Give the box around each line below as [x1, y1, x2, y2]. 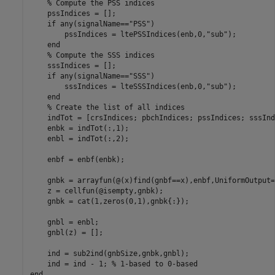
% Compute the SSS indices [47, 50, 155, 60]
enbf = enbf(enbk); [29, 155, 125, 164]
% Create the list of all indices [47, 103, 185, 112]
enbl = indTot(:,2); [29, 134, 129, 143]
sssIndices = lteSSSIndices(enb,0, [29, 82, 206, 91]
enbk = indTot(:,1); [29, 123, 129, 133]
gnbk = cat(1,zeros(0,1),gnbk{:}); [29, 196, 189, 206]
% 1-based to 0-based [111, 259, 198, 268]
